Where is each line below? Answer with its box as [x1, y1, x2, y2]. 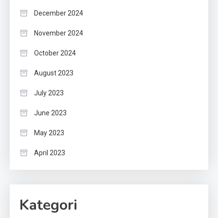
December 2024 [34, 9, 83, 18]
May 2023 [34, 129, 64, 137]
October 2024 [34, 49, 76, 57]
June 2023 [34, 109, 67, 117]
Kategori [19, 195, 77, 216]
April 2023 [34, 149, 65, 157]
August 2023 [34, 69, 73, 77]
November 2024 [34, 29, 83, 37]
